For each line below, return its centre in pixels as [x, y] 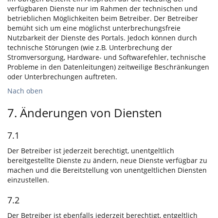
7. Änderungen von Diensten [85, 113]
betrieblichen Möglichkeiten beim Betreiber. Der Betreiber [103, 18]
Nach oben [25, 91]
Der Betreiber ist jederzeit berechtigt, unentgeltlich [91, 151]
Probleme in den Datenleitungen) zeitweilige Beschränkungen [108, 67]
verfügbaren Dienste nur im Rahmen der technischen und [102, 9]
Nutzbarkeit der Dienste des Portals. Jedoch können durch [102, 38]
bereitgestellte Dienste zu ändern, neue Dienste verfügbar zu [107, 160]
